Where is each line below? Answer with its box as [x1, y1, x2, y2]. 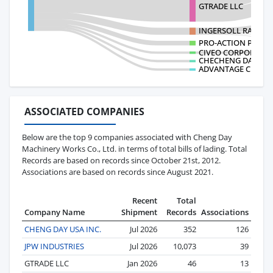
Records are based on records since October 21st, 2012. [22, 154, 221, 166]
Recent [132, 194, 157, 206]
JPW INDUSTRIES [24, 240, 84, 252]
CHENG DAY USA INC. [24, 223, 101, 235]
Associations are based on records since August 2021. [22, 166, 213, 177]
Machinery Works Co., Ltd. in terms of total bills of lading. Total [22, 143, 247, 154]
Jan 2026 [127, 257, 157, 269]
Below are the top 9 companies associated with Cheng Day [22, 131, 232, 143]
